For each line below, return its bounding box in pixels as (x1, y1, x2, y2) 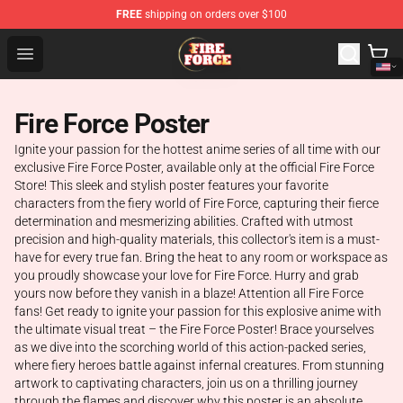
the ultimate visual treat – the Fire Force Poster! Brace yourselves (14, 322, 374, 336)
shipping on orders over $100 (142, 8, 287, 21)
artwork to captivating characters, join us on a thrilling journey (14, 376, 358, 390)
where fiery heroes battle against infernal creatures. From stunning (14, 358, 384, 372)
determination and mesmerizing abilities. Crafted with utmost (14, 214, 354, 228)
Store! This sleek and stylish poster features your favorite (14, 178, 328, 193)
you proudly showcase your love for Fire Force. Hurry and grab (14, 268, 359, 282)
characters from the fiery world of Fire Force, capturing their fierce (14, 196, 379, 210)
